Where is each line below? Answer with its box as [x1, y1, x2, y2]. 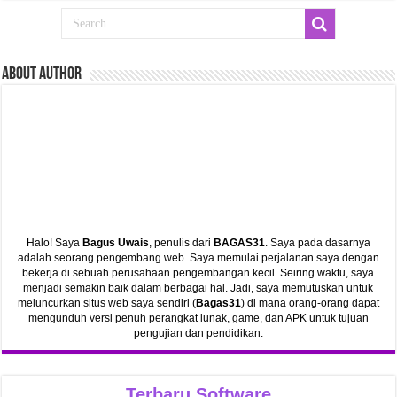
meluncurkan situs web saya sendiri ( [17, 297, 196, 310]
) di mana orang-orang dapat [240, 297, 379, 310]
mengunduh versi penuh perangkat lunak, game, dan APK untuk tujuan [27, 312, 369, 325]
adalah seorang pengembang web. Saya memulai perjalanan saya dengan [17, 252, 379, 265]
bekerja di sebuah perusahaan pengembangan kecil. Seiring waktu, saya [22, 267, 375, 280]
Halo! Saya [26, 237, 82, 250]
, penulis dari [148, 237, 214, 250]
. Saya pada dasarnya [264, 237, 370, 250]
